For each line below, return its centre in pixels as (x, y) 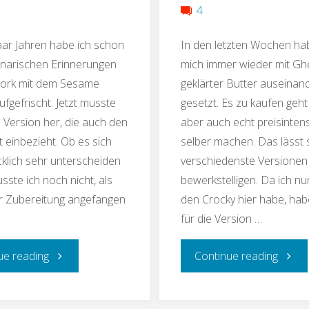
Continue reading (236, 256)
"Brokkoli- (72, 256)
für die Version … (222, 219)
